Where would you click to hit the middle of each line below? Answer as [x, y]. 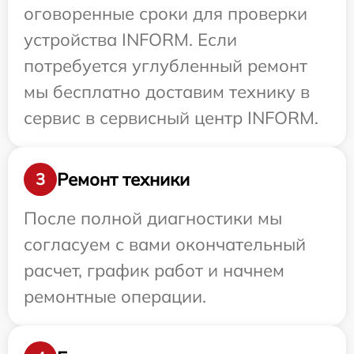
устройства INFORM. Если [130, 40]
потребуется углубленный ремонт [166, 66]
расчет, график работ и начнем [154, 270]
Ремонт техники [123, 179]
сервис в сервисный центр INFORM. [171, 118]
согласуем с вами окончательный [165, 244]
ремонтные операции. [115, 296]
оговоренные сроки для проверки [166, 13]
